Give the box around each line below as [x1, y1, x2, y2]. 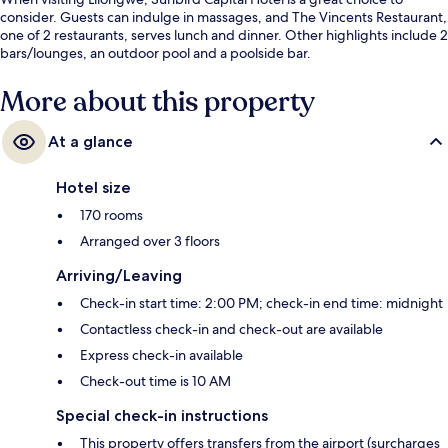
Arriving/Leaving [56, 266, 182, 286]
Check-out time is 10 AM [80, 372, 231, 391]
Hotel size [56, 178, 131, 198]
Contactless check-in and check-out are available [80, 320, 383, 339]
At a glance [48, 132, 133, 152]
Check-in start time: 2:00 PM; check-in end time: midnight [80, 294, 443, 313]
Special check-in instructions [56, 406, 268, 426]
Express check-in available [80, 346, 243, 365]
